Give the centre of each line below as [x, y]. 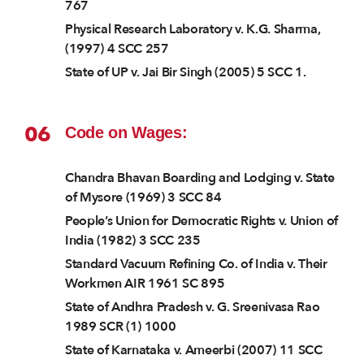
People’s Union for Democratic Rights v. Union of [202, 221]
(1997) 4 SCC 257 [117, 49]
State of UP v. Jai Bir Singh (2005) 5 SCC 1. [186, 73]
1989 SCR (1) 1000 [121, 327]
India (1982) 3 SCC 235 [133, 241]
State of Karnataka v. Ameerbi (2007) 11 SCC [194, 351]
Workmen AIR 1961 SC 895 [145, 284]
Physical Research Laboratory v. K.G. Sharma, [193, 30]
